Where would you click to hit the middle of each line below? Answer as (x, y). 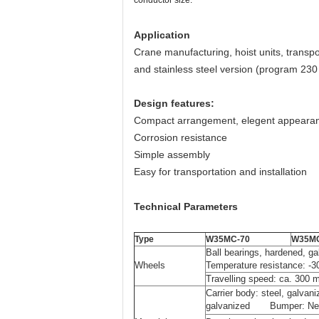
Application (162, 35)
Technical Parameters (186, 206)
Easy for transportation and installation (220, 172)
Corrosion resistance (181, 137)
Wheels (150, 265)
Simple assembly (172, 155)
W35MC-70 (228, 239)
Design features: (174, 103)
